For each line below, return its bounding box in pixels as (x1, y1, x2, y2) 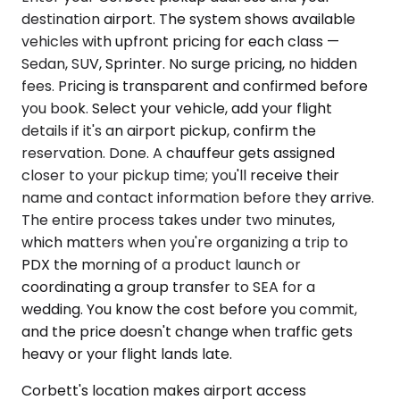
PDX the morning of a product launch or (21, 254, 301, 276)
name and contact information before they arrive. (21, 187, 374, 209)
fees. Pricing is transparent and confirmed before (21, 76, 368, 97)
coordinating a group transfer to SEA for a (21, 277, 315, 298)
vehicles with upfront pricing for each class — (21, 31, 339, 53)
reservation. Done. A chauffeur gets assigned (21, 143, 335, 164)
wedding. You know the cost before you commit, (21, 299, 357, 321)
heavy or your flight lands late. (21, 344, 232, 365)
